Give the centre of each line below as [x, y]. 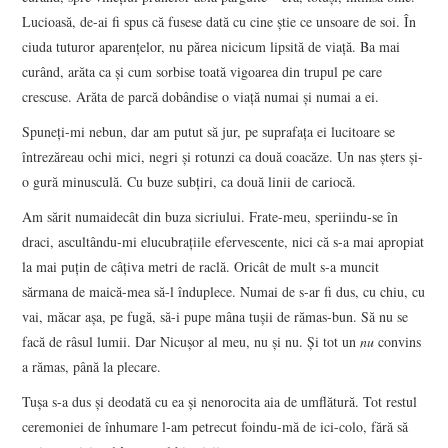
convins [398, 341]
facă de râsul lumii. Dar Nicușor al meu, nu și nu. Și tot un [191, 341]
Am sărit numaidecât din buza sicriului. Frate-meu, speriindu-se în [210, 216]
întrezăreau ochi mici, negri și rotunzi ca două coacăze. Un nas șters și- [223, 156]
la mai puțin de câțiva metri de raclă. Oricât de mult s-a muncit [201, 266]
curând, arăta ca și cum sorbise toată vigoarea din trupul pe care [202, 71]
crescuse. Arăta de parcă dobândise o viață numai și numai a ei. [201, 96]
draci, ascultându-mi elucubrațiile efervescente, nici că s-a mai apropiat [223, 241]
